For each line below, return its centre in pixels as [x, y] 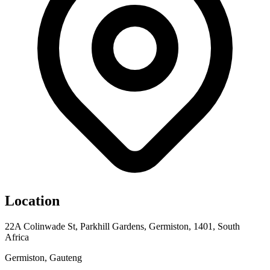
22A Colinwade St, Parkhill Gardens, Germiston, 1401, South [122, 226]
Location [32, 200]
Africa [17, 237]
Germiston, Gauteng [43, 257]
